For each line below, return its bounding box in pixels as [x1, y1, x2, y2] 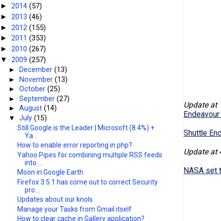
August [19, 104, 44, 112]
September [19, 94, 57, 103]
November [19, 75, 55, 83]
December [19, 66, 55, 74]
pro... [25, 185, 40, 194]
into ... [25, 158, 43, 167]
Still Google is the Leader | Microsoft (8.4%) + [17, 123, 155, 132]
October [19, 85, 48, 93]
